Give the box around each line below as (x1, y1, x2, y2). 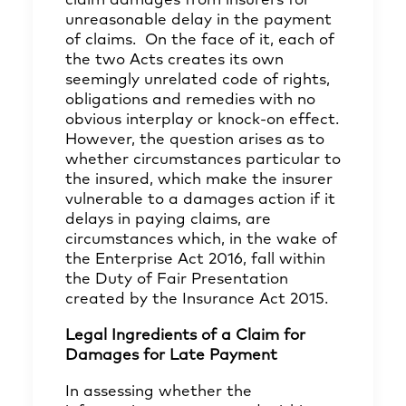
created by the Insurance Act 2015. (65, 292, 328, 307)
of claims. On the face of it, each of (65, 33, 334, 48)
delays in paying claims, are (65, 212, 271, 227)
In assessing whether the (65, 384, 252, 400)
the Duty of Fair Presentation (65, 272, 288, 287)
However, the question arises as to (65, 132, 324, 148)
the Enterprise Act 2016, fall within (65, 252, 325, 267)
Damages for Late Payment (65, 348, 277, 363)
